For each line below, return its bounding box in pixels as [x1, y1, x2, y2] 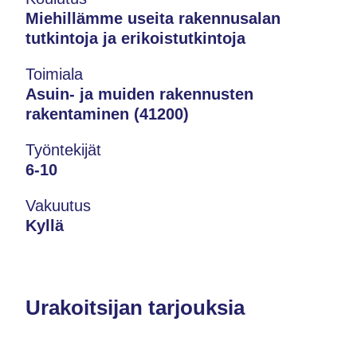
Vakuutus [25, 197, 91, 214]
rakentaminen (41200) [25, 105, 189, 123]
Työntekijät [25, 141, 101, 159]
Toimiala [25, 65, 83, 83]
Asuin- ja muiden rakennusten [25, 85, 253, 103]
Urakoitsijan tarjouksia [25, 296, 245, 320]
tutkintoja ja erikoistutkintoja [25, 29, 245, 47]
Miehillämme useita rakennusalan [25, 10, 280, 27]
